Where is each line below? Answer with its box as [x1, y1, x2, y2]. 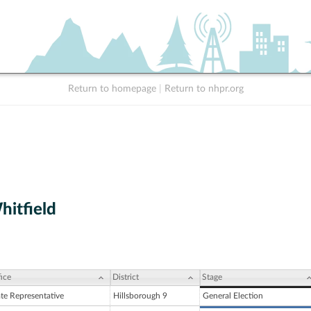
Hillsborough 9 [113, 292, 167, 301]
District [112, 273, 139, 282]
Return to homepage [67, 84, 156, 94]
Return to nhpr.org [164, 84, 244, 94]
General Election [203, 292, 263, 301]
